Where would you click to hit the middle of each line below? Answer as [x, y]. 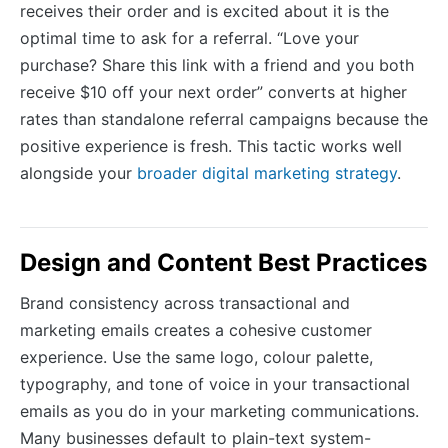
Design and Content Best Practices [223, 262]
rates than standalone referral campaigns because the [224, 118]
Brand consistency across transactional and [185, 302]
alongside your [78, 172]
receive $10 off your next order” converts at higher [213, 91]
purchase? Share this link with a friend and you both [217, 64]
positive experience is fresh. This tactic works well [211, 145]
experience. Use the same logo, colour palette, [196, 356]
